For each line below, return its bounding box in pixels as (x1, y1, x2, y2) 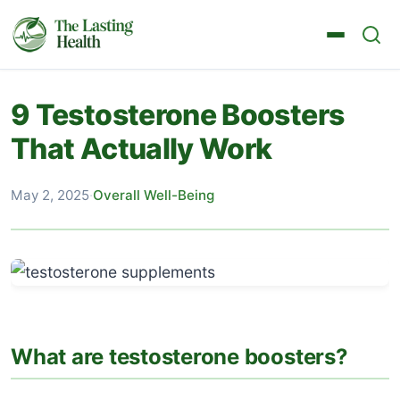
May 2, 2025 (11, 187, 89, 204)
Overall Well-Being (93, 187, 214, 204)
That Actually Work (11, 131, 272, 166)
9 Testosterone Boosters (11, 97, 345, 132)
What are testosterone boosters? (11, 344, 348, 370)
